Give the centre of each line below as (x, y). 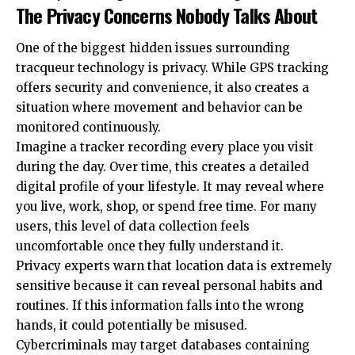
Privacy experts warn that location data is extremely (174, 266)
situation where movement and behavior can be (159, 108)
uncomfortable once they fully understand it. (150, 246)
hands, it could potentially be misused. (132, 326)
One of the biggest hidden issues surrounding (153, 48)
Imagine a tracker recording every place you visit (165, 147)
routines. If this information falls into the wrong (160, 306)
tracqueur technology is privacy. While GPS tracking (172, 68)
